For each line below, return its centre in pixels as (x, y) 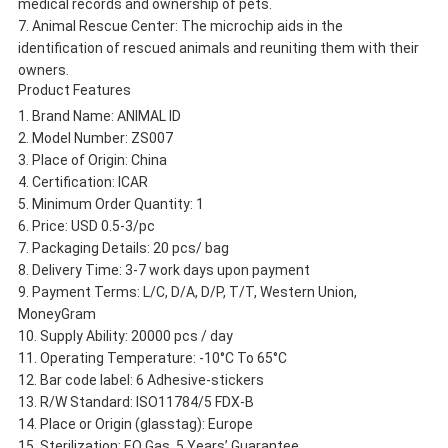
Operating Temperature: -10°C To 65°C (163, 357)
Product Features (74, 89)
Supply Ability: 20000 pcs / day (136, 335)
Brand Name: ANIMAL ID (106, 115)
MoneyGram (56, 313)
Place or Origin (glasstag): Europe (146, 423)
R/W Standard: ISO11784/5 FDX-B (146, 401)
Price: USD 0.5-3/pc (93, 225)
